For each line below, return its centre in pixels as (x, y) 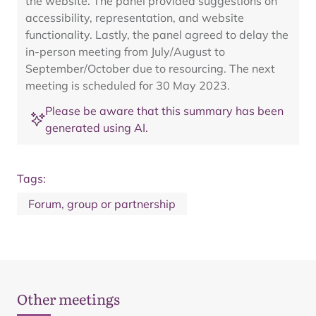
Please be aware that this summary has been (164, 111)
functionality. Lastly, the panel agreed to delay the (157, 35)
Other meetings (68, 298)
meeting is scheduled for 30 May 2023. (128, 85)
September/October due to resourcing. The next (150, 68)
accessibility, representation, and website (135, 18)
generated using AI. (97, 128)
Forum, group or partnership (102, 204)
